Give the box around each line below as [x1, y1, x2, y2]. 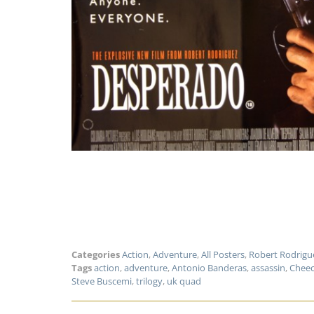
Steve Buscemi [71, 275, 132, 288]
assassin [251, 261, 285, 275]
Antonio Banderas [172, 261, 247, 275]
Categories [71, 248, 120, 261]
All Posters [201, 248, 245, 261]
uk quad [167, 275, 201, 288]
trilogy [136, 275, 163, 288]
